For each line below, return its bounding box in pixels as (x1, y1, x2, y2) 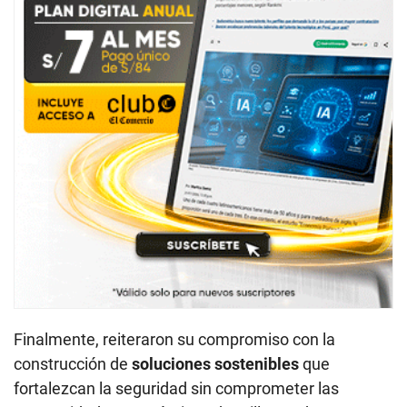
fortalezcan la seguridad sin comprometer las (14, 378, 339, 398)
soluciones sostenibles (132, 353, 299, 373)
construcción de (14, 353, 132, 373)
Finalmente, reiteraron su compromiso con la (14, 329, 335, 349)
